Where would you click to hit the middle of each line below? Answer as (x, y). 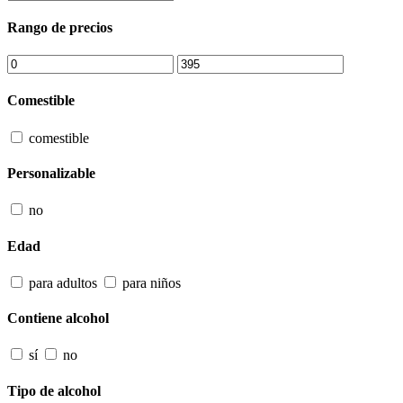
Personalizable (51, 173)
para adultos (63, 282)
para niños (152, 282)
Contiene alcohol (58, 318)
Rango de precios (60, 27)
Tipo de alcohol (54, 390)
